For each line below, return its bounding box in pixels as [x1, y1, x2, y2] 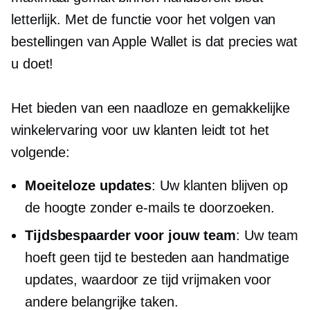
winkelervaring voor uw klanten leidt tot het [11, 122, 269, 138]
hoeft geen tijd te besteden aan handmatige [25, 250, 289, 266]
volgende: [11, 145, 71, 161]
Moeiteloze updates [25, 178, 152, 194]
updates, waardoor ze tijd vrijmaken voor [25, 272, 271, 288]
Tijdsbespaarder [25, 228, 131, 244]
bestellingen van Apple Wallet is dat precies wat [11, 34, 298, 50]
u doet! [11, 56, 54, 72]
